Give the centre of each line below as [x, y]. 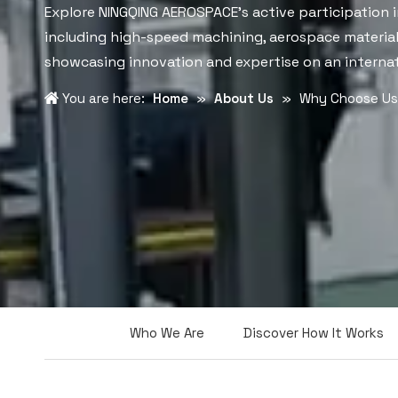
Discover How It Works [314, 333]
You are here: [103, 98]
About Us [244, 98]
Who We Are [167, 333]
